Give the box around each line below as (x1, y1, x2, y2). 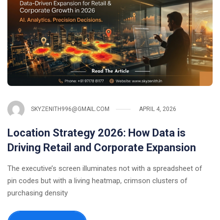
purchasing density (7, 188, 68, 197)
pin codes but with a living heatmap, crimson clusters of (7, 176, 188, 185)
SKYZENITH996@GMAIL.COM (31, 106, 110, 113)
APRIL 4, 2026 (139, 106, 176, 113)
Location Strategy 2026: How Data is (7, 126, 186, 139)
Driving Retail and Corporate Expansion (7, 141, 196, 154)
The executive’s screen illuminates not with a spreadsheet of (7, 164, 202, 173)
